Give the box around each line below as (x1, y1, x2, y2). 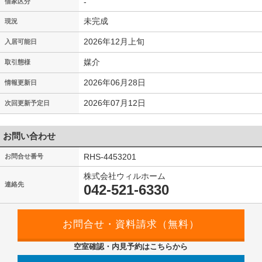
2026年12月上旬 (84, 37, 144, 46)
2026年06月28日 (84, 78, 146, 87)
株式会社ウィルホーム (84, 171, 166, 181)
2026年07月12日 (84, 98, 146, 108)
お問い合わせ (3, 131, 56, 141)
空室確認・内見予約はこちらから (74, 242, 188, 251)
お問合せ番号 (5, 153, 43, 160)
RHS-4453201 (84, 152, 136, 161)
